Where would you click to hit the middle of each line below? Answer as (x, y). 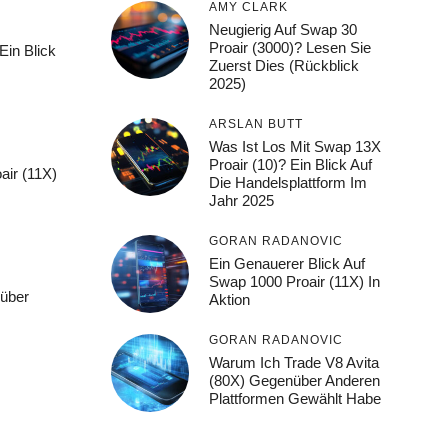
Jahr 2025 (242, 200)
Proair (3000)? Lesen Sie (290, 47)
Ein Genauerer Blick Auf (287, 263)
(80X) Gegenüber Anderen (295, 380)
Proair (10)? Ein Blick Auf (291, 164)
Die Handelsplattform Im (288, 182)
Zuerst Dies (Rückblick (284, 65)
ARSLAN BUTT (256, 124)
